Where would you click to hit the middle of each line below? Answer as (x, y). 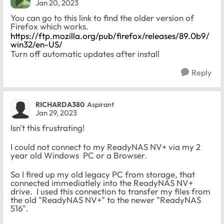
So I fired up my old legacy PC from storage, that (103, 174)
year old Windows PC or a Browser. (79, 155)
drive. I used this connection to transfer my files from (110, 191)
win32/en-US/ (36, 44)
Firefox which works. (49, 26)
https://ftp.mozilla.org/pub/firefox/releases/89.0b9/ (110, 35)
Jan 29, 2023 (56, 112)
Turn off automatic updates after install (85, 53)
